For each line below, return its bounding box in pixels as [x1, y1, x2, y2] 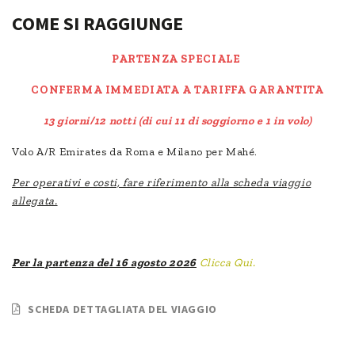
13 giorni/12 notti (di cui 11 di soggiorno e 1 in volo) [43, 114, 312, 128]
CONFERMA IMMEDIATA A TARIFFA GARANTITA [31, 83, 324, 97]
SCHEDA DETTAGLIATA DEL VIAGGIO [28, 302, 217, 317]
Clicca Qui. [199, 256, 256, 270]
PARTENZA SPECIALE [111, 52, 244, 67]
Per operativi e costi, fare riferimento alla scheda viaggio [12, 176, 311, 190]
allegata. [12, 194, 58, 208]
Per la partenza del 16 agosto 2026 [12, 256, 197, 270]
